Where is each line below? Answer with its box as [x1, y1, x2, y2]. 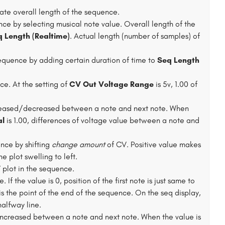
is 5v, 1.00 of [154, 79, 197, 89]
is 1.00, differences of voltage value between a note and [5, 116, 199, 125]
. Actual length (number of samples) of [70, 31, 200, 41]
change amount [52, 140, 105, 149]
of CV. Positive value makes [105, 140, 201, 149]
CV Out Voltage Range [69, 79, 154, 89]
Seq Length [157, 55, 199, 65]
